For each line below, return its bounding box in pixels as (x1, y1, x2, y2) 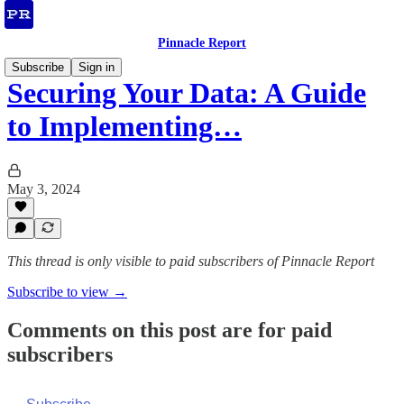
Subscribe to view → (7, 284, 127, 299)
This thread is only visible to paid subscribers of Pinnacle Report (7, 253, 374, 269)
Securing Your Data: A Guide (7, 77, 366, 110)
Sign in (78, 60, 115, 74)
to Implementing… (7, 110, 242, 143)
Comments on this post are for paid (7, 317, 332, 342)
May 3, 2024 (7, 180, 80, 197)
